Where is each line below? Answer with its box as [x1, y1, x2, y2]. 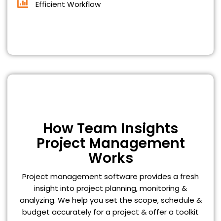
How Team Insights [43, 118, 178, 138]
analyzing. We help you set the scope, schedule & [19, 194, 202, 205]
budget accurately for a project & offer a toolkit [22, 206, 199, 217]
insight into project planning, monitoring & [34, 183, 187, 193]
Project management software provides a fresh [22, 171, 199, 182]
